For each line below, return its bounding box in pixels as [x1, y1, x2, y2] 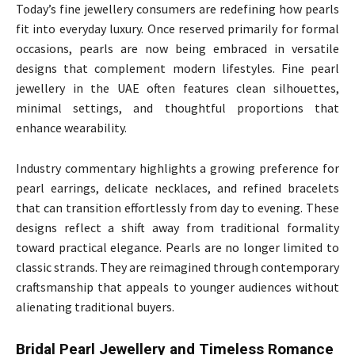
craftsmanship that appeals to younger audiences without [16, 278, 339, 295]
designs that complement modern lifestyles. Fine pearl [16, 59, 339, 76]
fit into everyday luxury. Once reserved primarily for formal [16, 20, 339, 36]
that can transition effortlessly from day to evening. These [16, 199, 339, 216]
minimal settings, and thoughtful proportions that [16, 99, 339, 116]
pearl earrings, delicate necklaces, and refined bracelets [16, 179, 339, 196]
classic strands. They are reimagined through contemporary [16, 258, 339, 275]
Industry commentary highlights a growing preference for [16, 159, 339, 176]
